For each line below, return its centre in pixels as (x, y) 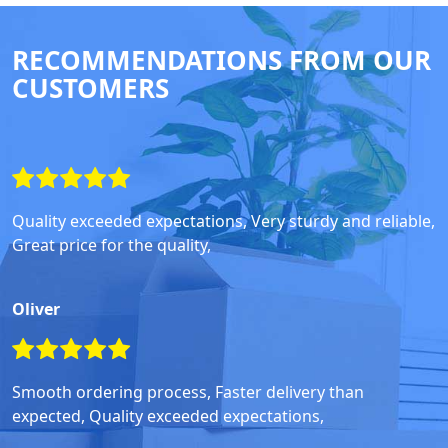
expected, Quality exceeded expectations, (168, 416)
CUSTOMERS (90, 88)
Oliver (36, 309)
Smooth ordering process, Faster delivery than (188, 392)
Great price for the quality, (111, 245)
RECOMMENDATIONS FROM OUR (221, 60)
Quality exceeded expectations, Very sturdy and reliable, (223, 221)
